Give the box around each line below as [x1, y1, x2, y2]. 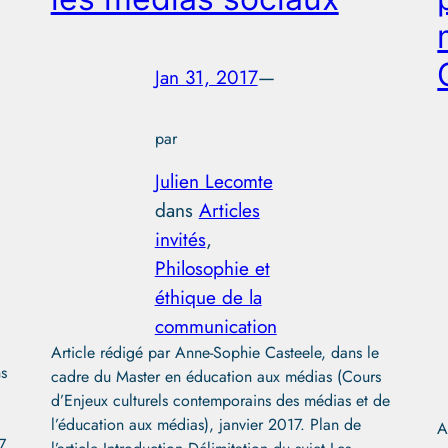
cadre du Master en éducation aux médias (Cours [50, 365, 381, 389]
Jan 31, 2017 [154, 63, 258, 92]
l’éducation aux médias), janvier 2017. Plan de [50, 413, 361, 437]
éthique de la [154, 283, 262, 312]
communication [154, 312, 277, 341]
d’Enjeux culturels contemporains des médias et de [50, 389, 390, 413]
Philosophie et [154, 254, 270, 283]
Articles [198, 196, 260, 225]
